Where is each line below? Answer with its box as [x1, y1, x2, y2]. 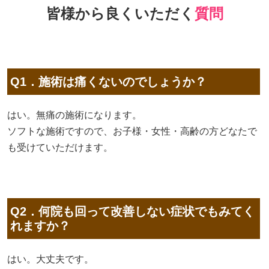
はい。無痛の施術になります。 [7, 109, 142, 120]
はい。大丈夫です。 [7, 254, 94, 265]
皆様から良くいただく [46, 5, 195, 22]
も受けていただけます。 [7, 142, 113, 153]
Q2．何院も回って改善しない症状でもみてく [10, 205, 255, 219]
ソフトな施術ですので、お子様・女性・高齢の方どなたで [7, 125, 257, 136]
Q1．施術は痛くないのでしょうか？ [10, 74, 207, 88]
